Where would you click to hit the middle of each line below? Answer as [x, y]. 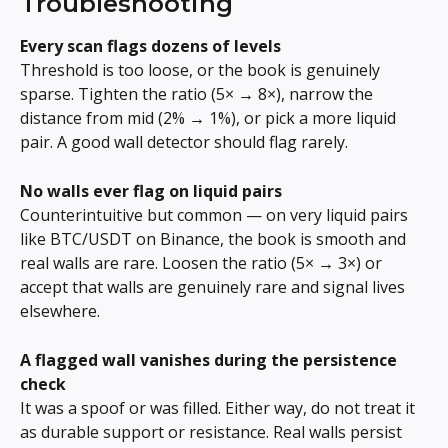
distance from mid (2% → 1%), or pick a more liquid [210, 118]
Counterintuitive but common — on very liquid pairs [216, 215]
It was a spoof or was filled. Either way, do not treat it [219, 407]
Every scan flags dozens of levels [150, 45]
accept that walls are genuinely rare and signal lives [214, 287]
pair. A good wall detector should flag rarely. [184, 142]
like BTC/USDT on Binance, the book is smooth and [215, 239]
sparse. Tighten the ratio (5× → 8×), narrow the [198, 94]
